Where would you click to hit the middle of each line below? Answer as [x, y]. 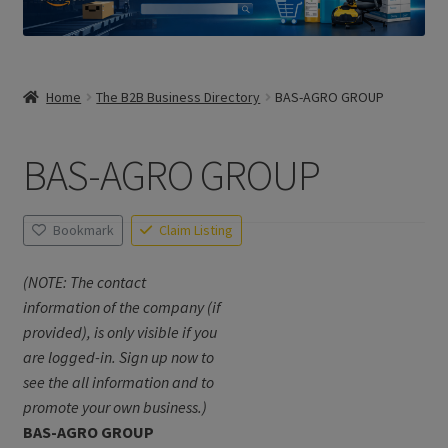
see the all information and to [118, 382]
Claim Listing [196, 230]
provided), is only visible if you [119, 332]
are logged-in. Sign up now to [118, 357]
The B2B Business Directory [178, 96]
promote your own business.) [114, 407]
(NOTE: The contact [84, 282]
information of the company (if [121, 307]
